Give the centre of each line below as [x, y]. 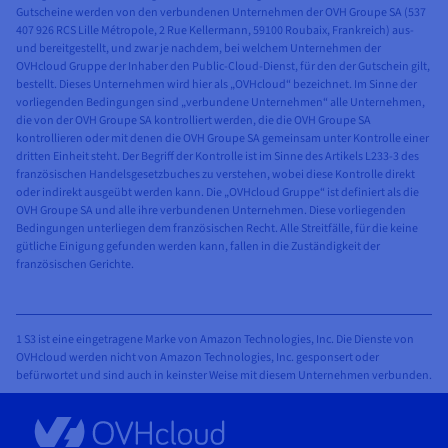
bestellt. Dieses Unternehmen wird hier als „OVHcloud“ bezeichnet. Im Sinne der [216, 84]
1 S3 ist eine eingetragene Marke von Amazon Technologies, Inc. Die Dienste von [215, 339]
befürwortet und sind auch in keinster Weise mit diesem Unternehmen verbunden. [224, 375]
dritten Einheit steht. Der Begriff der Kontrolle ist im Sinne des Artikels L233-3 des [217, 156]
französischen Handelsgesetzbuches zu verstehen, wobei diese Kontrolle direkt [215, 174]
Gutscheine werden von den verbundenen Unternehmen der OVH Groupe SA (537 [221, 12]
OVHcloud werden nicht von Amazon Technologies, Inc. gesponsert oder [197, 357]
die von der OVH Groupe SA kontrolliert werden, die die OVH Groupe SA [193, 120]
